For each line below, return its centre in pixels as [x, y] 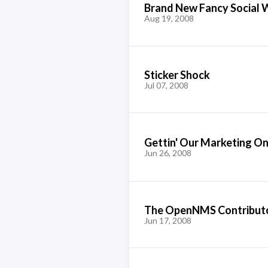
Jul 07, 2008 [166, 85]
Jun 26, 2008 [167, 153]
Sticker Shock [177, 74]
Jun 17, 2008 [167, 220]
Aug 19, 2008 [169, 18]
